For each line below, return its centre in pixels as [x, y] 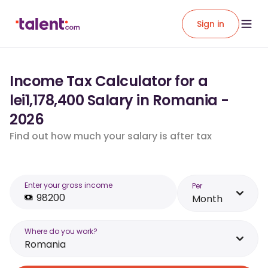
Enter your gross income [68, 185]
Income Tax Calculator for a [109, 81]
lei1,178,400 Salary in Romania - [119, 100]
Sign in [211, 24]
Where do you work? [61, 231]
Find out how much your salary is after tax [111, 136]
